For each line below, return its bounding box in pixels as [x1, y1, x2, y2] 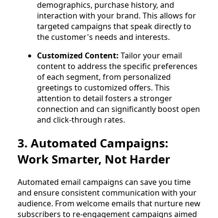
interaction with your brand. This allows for [37, 10, 196, 21]
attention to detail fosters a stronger [37, 93, 172, 104]
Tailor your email [121, 50, 182, 61]
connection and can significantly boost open [37, 104, 200, 115]
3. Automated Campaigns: [18, 135, 168, 151]
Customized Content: [37, 50, 121, 61]
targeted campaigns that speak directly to [37, 21, 191, 32]
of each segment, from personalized [37, 72, 171, 83]
